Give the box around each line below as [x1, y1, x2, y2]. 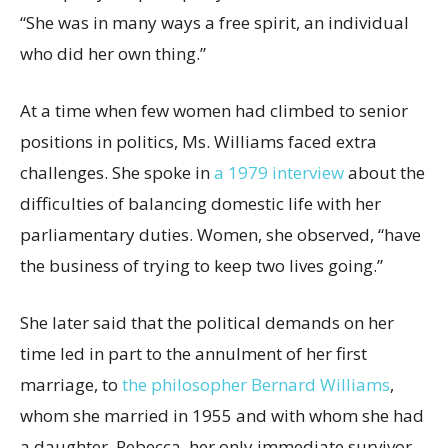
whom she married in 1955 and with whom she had [20, 404, 424, 428]
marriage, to [20, 373, 122, 397]
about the [344, 161, 425, 185]
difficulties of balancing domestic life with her [20, 192, 381, 216]
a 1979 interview [214, 161, 344, 185]
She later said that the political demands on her [20, 311, 394, 335]
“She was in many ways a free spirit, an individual [20, 11, 409, 35]
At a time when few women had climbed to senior [20, 99, 408, 123]
